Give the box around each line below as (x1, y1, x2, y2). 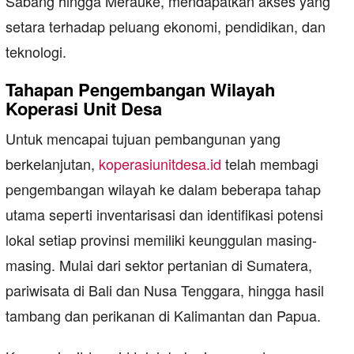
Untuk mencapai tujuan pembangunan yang (6, 128, 281, 149)
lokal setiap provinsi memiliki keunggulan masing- (6, 229, 317, 250)
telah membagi (221, 153, 318, 175)
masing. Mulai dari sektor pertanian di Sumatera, (6, 254, 312, 276)
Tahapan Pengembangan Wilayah (6, 77, 275, 103)
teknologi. (6, 41, 66, 62)
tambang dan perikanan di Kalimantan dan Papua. (6, 305, 321, 326)
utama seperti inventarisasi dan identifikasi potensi (6, 204, 323, 225)
